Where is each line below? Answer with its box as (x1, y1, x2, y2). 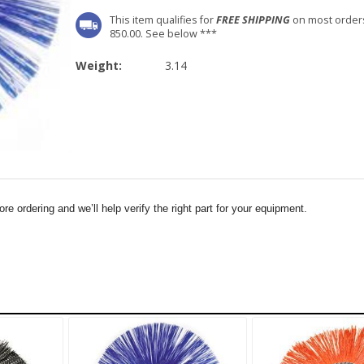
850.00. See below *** (110, 27, 217, 41)
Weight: (76, 58, 125, 73)
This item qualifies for (110, 13, 216, 27)
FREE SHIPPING (216, 13, 290, 27)
